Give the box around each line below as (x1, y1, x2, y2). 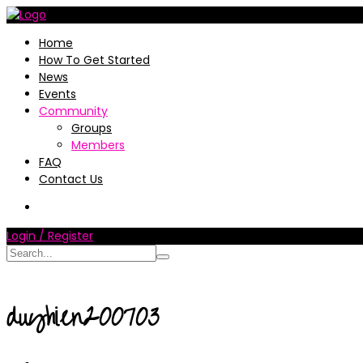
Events (39, 86, 76, 102)
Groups (71, 120, 112, 136)
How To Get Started (39, 52, 150, 68)
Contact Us (39, 171, 103, 187)
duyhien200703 (6, 293, 160, 341)
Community (39, 103, 108, 119)
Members (71, 137, 125, 153)
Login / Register (6, 228, 93, 244)
